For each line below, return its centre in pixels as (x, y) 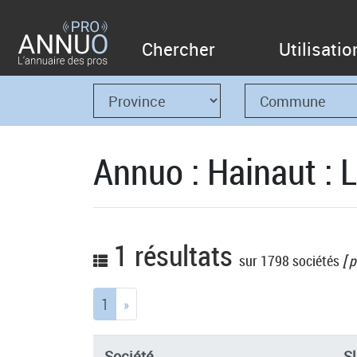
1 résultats (173, 255)
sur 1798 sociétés (289, 261)
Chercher (178, 49)
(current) (131, 302)
